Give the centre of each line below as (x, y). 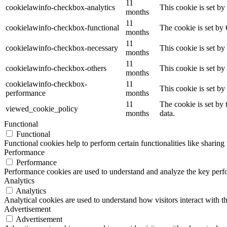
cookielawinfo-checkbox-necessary (62, 48)
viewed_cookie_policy (42, 108)
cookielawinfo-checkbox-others (56, 68)
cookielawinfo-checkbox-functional (62, 27)
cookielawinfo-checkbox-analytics (60, 7)
